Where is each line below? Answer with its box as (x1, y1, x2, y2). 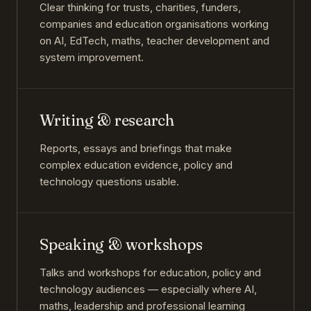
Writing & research (40, 110, 175, 131)
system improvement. (40, 51, 144, 65)
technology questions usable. (40, 175, 179, 189)
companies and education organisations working (40, 17, 269, 31)
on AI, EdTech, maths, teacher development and (40, 34, 269, 48)
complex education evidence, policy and (40, 158, 233, 172)
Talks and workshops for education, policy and (40, 266, 261, 280)
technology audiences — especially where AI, (40, 283, 257, 296)
